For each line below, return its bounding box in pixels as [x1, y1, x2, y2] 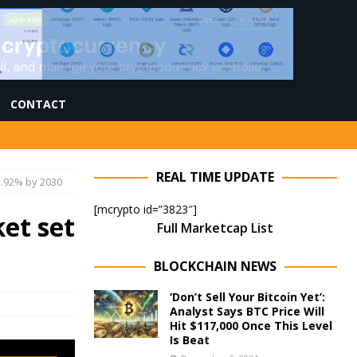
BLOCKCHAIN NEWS [154, 257, 277, 275]
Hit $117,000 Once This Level [169, 318, 332, 333]
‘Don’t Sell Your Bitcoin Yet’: [169, 289, 325, 304]
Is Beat [169, 332, 210, 347]
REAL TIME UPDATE [156, 168, 275, 186]
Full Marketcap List [157, 219, 274, 237]
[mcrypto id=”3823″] [93, 202, 197, 217]
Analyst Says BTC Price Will [169, 304, 324, 319]
